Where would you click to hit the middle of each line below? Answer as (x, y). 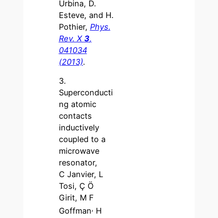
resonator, (78, 163)
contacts (75, 116)
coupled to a (82, 139)
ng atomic (77, 104)
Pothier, (74, 27)
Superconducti (86, 93)
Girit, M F (76, 198)
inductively (79, 128)
